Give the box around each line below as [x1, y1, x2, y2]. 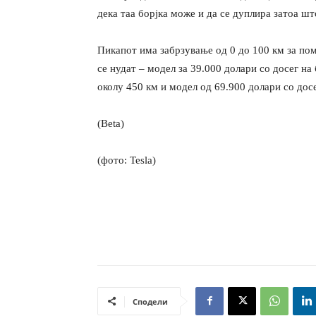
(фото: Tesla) [97, 154, 156, 166]
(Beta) [97, 118, 124, 130]
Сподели [133, 296, 168, 307]
